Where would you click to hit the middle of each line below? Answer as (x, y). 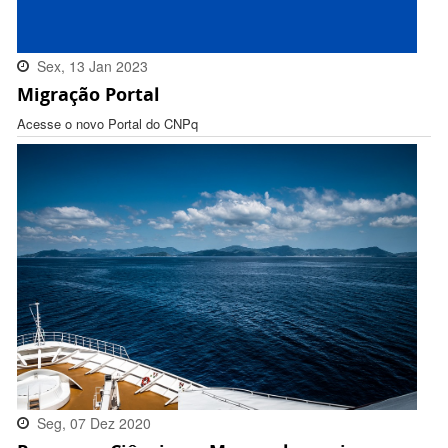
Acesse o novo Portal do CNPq (107, 124)
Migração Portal (88, 94)
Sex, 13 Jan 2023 (92, 66)
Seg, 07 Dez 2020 (94, 423)
